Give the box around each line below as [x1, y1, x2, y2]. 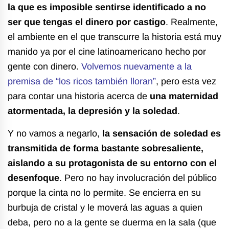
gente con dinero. [8, 61, 81, 72]
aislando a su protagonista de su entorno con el [8, 157, 217, 168]
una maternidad [150, 90, 218, 101]
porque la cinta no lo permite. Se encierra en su [8, 187, 201, 198]
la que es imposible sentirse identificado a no [8, 2, 206, 12]
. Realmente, [166, 16, 218, 27]
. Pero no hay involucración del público [59, 172, 217, 183]
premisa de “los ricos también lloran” [8, 76, 156, 86]
